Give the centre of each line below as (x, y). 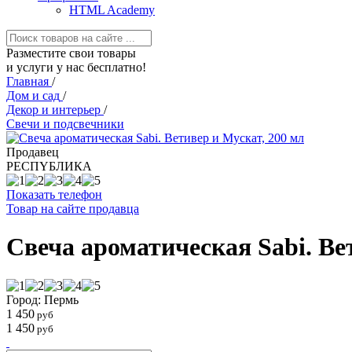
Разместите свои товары (71, 53)
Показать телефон (54, 194)
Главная (27, 81)
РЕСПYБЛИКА (49, 166)
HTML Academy (112, 10)
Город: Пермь (42, 299)
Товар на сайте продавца (73, 209)
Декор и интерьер (53, 110)
